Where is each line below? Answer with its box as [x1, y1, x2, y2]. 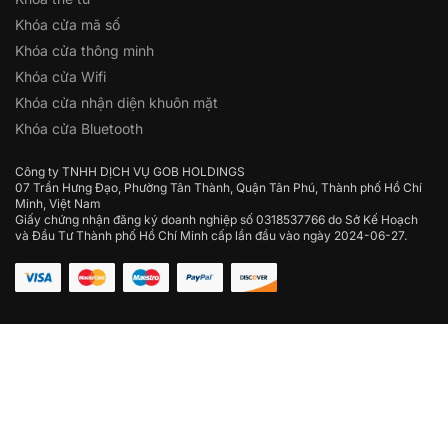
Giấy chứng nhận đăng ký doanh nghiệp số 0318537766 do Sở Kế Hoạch [15, 211, 418, 227]
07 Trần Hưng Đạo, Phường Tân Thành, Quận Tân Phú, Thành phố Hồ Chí [15, 179, 422, 195]
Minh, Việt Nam [15, 195, 101, 211]
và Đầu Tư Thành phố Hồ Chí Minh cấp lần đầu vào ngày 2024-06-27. [15, 227, 407, 243]
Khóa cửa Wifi [15, 67, 106, 85]
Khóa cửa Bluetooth [15, 119, 143, 137]
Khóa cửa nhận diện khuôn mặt [15, 93, 218, 111]
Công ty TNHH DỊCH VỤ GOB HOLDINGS [15, 163, 245, 179]
